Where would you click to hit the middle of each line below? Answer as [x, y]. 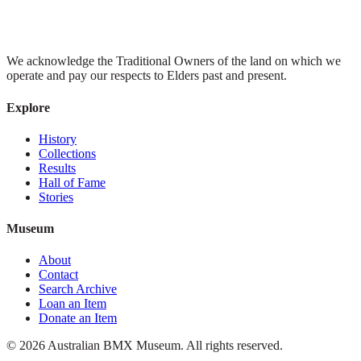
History [58, 139]
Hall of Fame [72, 182]
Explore [28, 107]
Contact [58, 275]
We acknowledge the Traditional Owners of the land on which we [174, 61]
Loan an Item [73, 304]
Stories [56, 197]
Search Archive [78, 289]
